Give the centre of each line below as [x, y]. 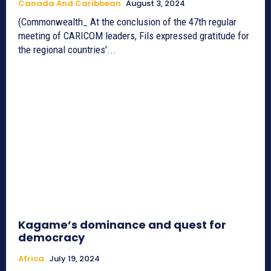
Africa [31, 259]
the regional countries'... [67, 49]
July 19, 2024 [74, 259]
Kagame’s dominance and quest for [122, 225]
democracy [51, 238]
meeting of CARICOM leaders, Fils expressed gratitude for [134, 35]
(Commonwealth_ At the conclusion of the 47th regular [127, 21]
